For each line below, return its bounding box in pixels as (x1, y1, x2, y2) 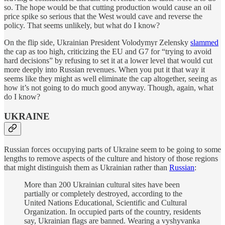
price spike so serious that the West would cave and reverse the (4, 12, 202, 21)
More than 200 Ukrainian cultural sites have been (24, 180, 180, 189)
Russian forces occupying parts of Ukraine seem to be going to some (4, 145, 221, 154)
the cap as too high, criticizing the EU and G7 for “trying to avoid (4, 47, 211, 56)
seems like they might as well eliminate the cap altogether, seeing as (4, 74, 217, 83)
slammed (190, 38, 218, 47)
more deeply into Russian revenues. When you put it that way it (4, 65, 205, 74)
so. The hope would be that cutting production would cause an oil (4, 3, 211, 12)
